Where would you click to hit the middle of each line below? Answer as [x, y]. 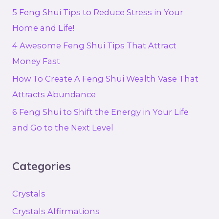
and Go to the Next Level [63, 128]
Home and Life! [44, 28]
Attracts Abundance [54, 94]
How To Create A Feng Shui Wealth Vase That [106, 78]
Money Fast [36, 61]
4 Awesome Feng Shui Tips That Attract [95, 45]
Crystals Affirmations [56, 211]
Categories [42, 166]
